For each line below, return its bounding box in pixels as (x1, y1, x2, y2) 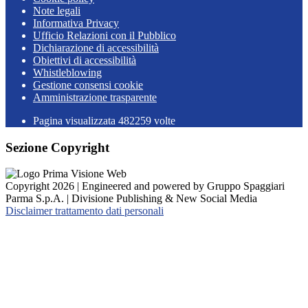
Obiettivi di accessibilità (33, 54, 136, 66)
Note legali (33, 5, 80, 16)
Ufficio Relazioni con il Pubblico (33, 30, 176, 41)
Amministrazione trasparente (33, 91, 157, 103)
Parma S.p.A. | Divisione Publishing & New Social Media (5, 192, 257, 205)
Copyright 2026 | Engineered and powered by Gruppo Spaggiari (5, 180, 285, 192)
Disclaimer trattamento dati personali (5, 205, 164, 217)
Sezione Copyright (5, 140, 109, 155)
